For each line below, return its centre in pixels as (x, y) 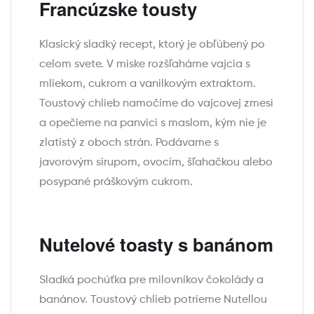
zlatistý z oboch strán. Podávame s (129, 143)
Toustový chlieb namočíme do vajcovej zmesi (156, 104)
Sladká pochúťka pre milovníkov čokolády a (151, 281)
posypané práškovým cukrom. (116, 183)
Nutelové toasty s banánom (156, 245)
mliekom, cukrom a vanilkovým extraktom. (148, 84)
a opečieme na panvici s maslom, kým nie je (153, 124)
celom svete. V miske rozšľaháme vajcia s (145, 65)
